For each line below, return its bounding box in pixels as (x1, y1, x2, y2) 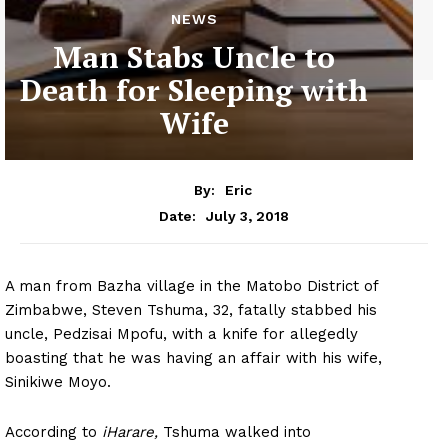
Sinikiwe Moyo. (5, 372, 111, 391)
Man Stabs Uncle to (53, 37, 335, 78)
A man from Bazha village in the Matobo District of (5, 276, 378, 295)
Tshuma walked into (158, 422, 311, 441)
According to (5, 422, 102, 441)
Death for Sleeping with (20, 70, 368, 111)
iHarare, (102, 422, 158, 441)
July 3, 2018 (206, 207, 289, 224)
